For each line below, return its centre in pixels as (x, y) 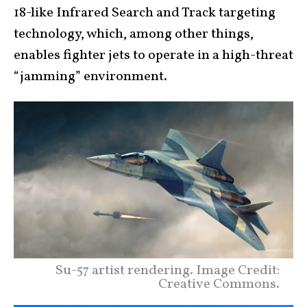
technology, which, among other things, (134, 34)
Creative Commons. (219, 284)
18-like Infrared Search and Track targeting (145, 13)
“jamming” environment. (90, 76)
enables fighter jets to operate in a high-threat (153, 55)
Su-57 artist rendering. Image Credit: (168, 270)
